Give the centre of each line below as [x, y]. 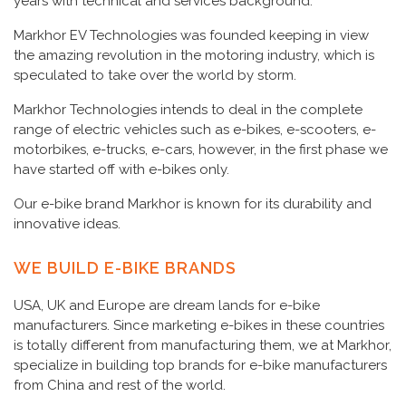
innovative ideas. [67, 224]
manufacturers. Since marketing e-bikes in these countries [199, 325]
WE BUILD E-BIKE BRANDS [125, 268]
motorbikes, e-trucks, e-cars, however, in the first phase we [201, 150]
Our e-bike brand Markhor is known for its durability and [193, 204]
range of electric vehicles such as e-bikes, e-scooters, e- [195, 130]
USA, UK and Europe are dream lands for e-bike [167, 305]
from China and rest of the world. [120, 385]
